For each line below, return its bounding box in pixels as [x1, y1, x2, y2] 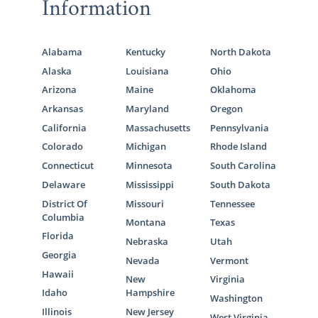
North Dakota [210, 45, 272, 59]
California [41, 121, 87, 134]
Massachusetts [126, 121, 191, 134]
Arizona [41, 83, 77, 97]
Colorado [41, 140, 83, 153]
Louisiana [126, 64, 170, 77]
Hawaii [41, 267, 74, 280]
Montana [126, 216, 167, 229]
